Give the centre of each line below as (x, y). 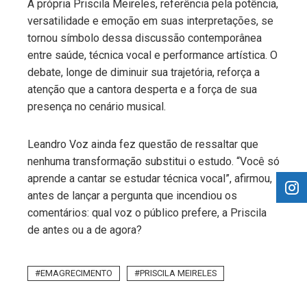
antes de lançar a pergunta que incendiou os (132, 195)
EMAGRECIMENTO (76, 273)
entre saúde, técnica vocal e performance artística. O (152, 55)
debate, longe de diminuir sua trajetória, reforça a (144, 72)
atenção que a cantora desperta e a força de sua (142, 89)
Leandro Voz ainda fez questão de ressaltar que (143, 144)
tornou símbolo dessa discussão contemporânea (145, 38)
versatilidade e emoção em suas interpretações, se (150, 21)
